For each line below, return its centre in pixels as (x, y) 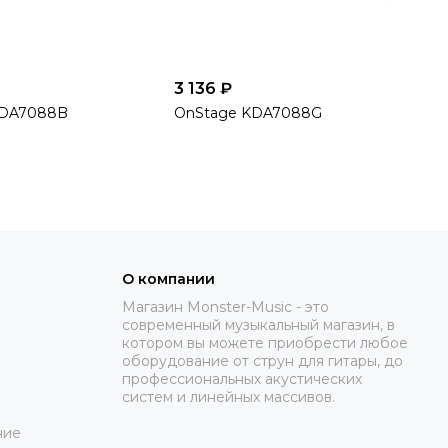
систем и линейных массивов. (228, 397)
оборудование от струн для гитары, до (262, 361)
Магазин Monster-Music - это (225, 307)
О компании (168, 279)
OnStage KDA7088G (248, 112)
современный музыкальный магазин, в (258, 325)
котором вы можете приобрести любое (265, 343)
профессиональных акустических (242, 379)
